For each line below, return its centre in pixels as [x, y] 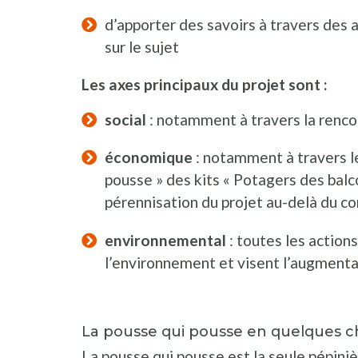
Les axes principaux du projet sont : [205, 85]
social [127, 120]
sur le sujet [141, 46]
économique [148, 157]
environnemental [165, 240]
